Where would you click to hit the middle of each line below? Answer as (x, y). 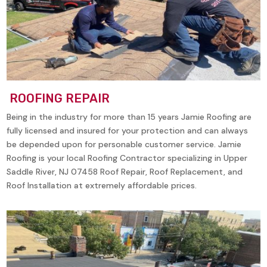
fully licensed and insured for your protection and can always (128, 130)
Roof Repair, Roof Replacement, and (172, 171)
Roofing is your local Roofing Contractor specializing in (115, 158)
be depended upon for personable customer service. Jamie (124, 144)
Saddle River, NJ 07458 (52, 171)
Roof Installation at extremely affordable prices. (102, 185)
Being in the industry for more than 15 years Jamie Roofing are (129, 117)
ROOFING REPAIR (58, 98)
